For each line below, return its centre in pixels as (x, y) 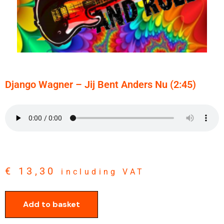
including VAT (103, 172)
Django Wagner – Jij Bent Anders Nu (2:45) (100, 84)
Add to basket (51, 204)
